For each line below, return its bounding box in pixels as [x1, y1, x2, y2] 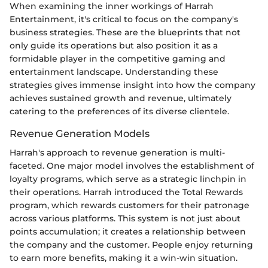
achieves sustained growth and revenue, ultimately [10, 93, 232, 104]
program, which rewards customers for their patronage [10, 200, 249, 211]
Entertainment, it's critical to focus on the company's [10, 14, 238, 25]
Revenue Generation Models [10, 127, 150, 140]
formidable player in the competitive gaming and [10, 53, 226, 65]
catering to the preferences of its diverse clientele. [10, 106, 229, 117]
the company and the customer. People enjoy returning [10, 239, 253, 251]
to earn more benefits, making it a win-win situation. [10, 252, 237, 264]
